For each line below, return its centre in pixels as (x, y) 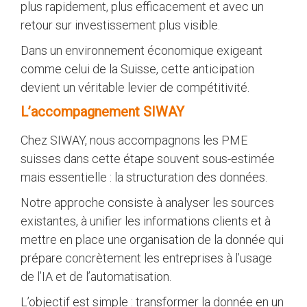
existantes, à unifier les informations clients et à (146, 221)
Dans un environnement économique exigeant (142, 50)
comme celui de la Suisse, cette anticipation (137, 69)
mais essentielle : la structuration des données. (144, 177)
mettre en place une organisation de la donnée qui (152, 239)
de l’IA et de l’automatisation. (96, 276)
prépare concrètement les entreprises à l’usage (146, 258)
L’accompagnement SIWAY (102, 111)
